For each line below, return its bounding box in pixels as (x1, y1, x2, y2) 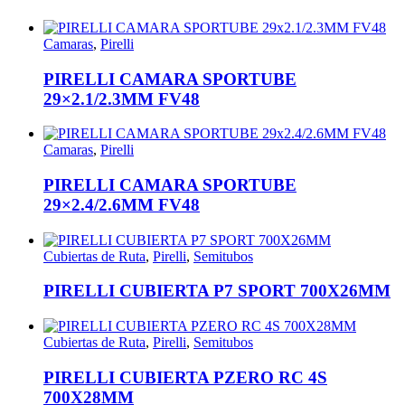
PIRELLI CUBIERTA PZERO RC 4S (43, 367, 327, 387)
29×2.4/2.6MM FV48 (43, 195, 200, 215)
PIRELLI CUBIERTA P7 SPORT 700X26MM (43, 281, 391, 301)
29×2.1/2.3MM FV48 (43, 89, 200, 108)
